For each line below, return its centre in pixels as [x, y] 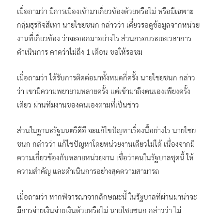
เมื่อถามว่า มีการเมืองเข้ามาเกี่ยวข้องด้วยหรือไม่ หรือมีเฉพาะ [105, 11]
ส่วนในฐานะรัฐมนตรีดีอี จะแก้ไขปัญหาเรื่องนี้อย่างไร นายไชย [106, 130]
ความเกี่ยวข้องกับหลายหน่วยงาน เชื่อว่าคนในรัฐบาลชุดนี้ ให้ [105, 157]
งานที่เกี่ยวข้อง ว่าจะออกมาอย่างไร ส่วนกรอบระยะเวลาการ [104, 38]
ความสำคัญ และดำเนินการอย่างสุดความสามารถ [88, 170]
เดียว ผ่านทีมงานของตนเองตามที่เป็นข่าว [78, 104]
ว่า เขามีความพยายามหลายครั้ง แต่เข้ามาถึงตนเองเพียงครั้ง [104, 91]
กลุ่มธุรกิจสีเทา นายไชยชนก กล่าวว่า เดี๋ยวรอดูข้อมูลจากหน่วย [108, 24]
